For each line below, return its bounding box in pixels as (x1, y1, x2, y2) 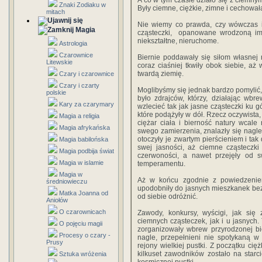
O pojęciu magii (59, 220, 102, 227)
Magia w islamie (59, 159, 104, 166)
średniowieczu (46, 178, 87, 185)
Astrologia (59, 40, 87, 47)
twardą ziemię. (137, 70, 184, 78)
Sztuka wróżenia (59, 250, 106, 257)
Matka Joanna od (59, 189, 108, 196)
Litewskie (46, 58, 73, 65)
